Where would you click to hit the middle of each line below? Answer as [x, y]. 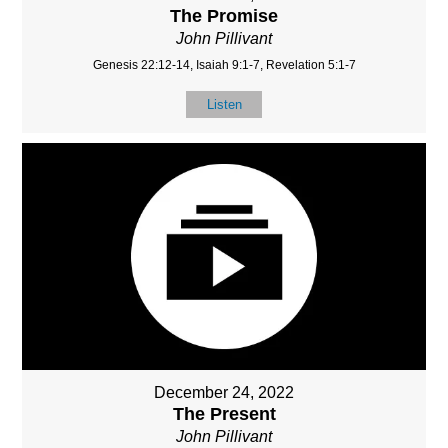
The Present [224, 413]
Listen [224, 104]
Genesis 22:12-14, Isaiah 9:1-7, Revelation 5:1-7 [224, 64]
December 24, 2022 [224, 392]
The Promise [224, 15]
